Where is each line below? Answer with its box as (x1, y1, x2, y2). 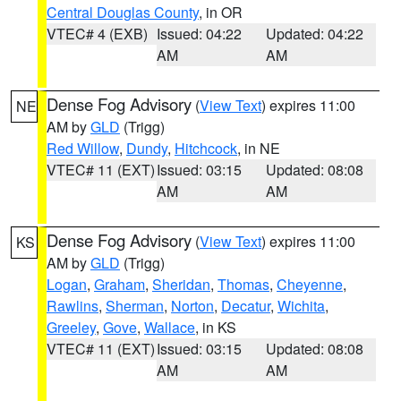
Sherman (106, 295, 164, 316)
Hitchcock (175, 138, 237, 158)
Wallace (144, 317, 195, 337)
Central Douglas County (47, 2, 199, 22)
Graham (94, 274, 145, 294)
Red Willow (47, 138, 119, 158)
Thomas (218, 274, 269, 294)
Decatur (221, 295, 270, 316)
